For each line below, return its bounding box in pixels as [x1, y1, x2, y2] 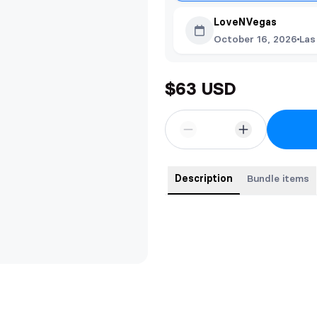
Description [175, 172, 233, 185]
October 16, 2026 [214, 33, 297, 45]
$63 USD [165, 79, 236, 99]
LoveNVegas [214, 16, 277, 28]
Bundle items [247, 172, 309, 185]
